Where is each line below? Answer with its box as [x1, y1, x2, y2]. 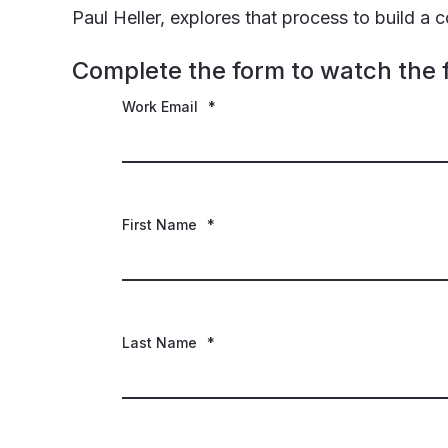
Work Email [122, 98, 198, 115]
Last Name [122, 334, 197, 351]
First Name [122, 216, 197, 233]
